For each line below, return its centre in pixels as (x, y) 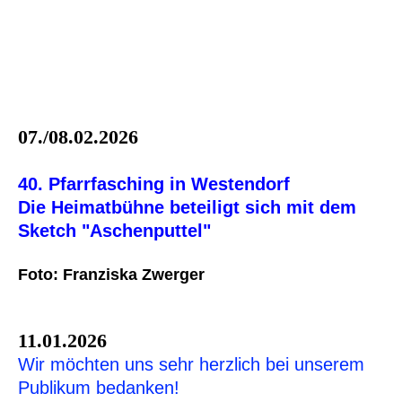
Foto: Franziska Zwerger (111, 274)
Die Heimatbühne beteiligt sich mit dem (187, 207)
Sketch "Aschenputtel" (114, 230)
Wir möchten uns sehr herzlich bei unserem (191, 364)
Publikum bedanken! (99, 387)
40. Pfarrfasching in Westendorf (154, 184)
